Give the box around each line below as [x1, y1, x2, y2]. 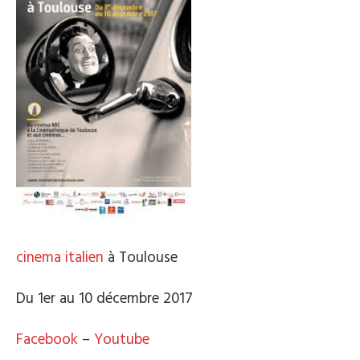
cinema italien [16, 245, 104, 270]
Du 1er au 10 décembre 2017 [16, 286, 193, 311]
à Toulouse [104, 245, 178, 270]
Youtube [94, 327, 149, 352]
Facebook [16, 327, 78, 352]
